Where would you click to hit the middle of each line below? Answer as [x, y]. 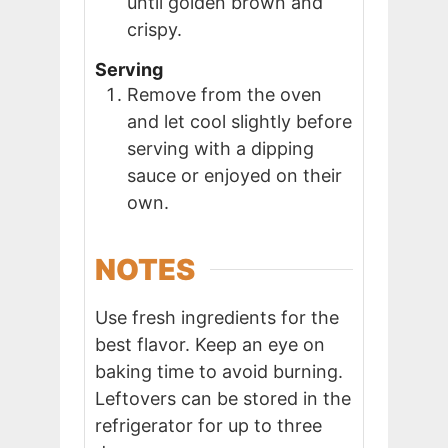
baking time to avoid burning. [219, 371]
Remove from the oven [224, 94]
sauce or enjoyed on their [234, 175]
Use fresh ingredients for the [217, 317]
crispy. [154, 30]
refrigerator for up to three [208, 425]
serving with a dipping [220, 148]
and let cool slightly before [239, 121]
